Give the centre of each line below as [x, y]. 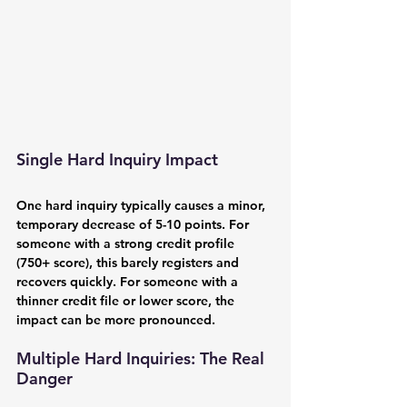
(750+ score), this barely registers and [129, 262]
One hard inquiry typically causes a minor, [143, 205]
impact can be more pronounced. [116, 319]
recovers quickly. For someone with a [129, 281]
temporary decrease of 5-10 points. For [134, 224]
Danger [45, 378]
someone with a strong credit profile [127, 243]
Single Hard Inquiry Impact [117, 159]
